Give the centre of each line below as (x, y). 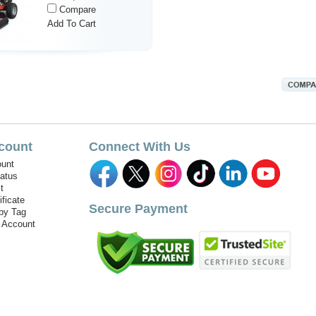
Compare (78, 10)
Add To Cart (72, 24)
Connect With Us (140, 147)
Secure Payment (138, 209)
